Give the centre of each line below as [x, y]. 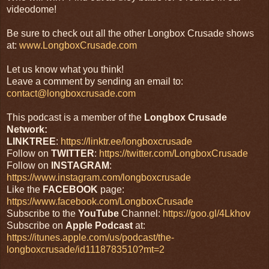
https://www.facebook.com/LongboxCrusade [100, 202]
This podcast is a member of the [75, 118]
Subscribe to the [42, 214]
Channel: [141, 214]
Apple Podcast [100, 226]
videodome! [32, 10]
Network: [27, 130]
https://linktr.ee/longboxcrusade [126, 142]
